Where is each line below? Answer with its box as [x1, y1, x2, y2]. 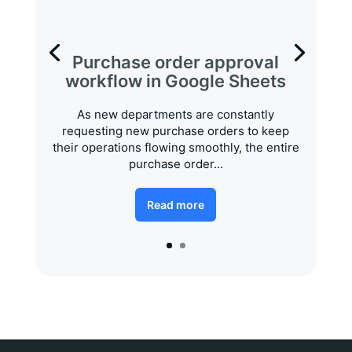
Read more [147, 198, 205, 212]
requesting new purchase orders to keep [62, 123, 290, 139]
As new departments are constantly [77, 107, 275, 123]
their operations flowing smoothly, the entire [52, 140, 299, 156]
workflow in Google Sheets [65, 71, 287, 92]
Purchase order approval [72, 52, 280, 73]
